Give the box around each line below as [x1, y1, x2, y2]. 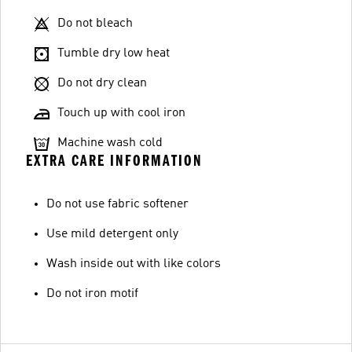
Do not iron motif [46, 288, 138, 300]
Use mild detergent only [46, 228, 178, 240]
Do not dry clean [57, 77, 147, 90]
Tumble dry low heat [57, 47, 170, 60]
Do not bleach [57, 17, 133, 30]
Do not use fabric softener [46, 198, 189, 211]
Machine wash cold [57, 137, 163, 149]
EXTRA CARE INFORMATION [26, 152, 203, 170]
